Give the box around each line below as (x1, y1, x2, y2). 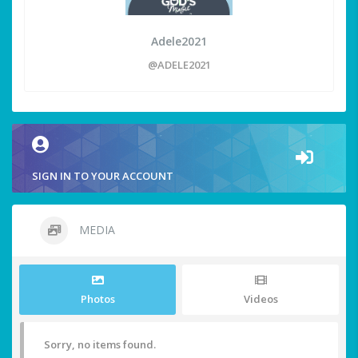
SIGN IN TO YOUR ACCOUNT (32, 169, 173, 184)
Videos (243, 292, 278, 307)
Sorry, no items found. (44, 337, 156, 352)
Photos (80, 292, 115, 307)
